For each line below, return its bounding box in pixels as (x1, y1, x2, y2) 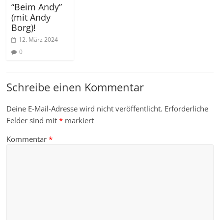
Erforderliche (165, 104, 209, 114)
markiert (63, 115, 94, 126)
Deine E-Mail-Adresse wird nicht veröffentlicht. (6, 104, 163, 114)
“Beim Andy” (11, 1, 62, 13)
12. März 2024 (19, 35, 58, 44)
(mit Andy (11, 11, 51, 24)
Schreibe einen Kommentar (6, 80, 144, 95)
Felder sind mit (6, 115, 59, 126)
